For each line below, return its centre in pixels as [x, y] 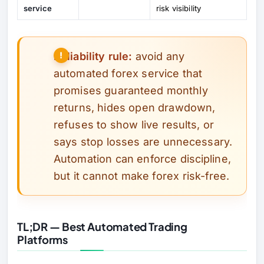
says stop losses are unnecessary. [143, 141]
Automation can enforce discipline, [142, 159]
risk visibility [179, 8]
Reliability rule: [93, 56]
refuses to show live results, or [134, 124]
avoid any [159, 56]
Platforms [43, 240]
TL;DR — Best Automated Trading [102, 227]
